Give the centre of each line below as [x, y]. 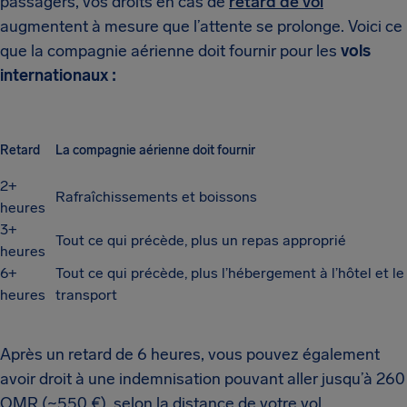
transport [86, 295]
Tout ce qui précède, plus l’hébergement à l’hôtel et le [230, 273]
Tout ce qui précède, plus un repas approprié [201, 240]
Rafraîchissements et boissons [156, 197]
